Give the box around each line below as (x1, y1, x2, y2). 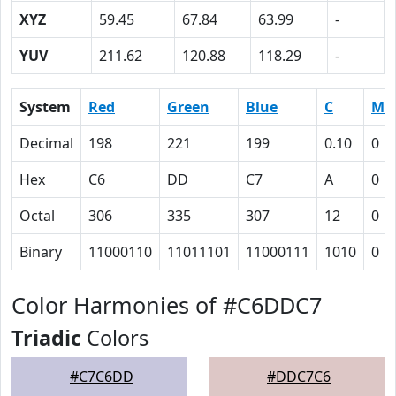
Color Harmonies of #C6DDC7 (11, 290, 322, 320)
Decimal (19, 133, 73, 153)
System (19, 97, 71, 117)
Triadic (11, 324, 81, 352)
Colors (81, 324, 148, 352)
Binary (19, 242, 62, 262)
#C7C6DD (70, 367, 133, 386)
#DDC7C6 (267, 367, 331, 386)
